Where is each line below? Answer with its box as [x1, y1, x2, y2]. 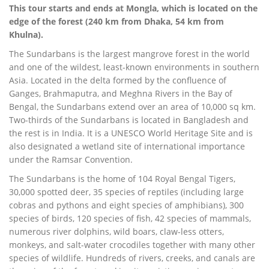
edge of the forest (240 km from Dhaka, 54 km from [9, 16, 224, 28]
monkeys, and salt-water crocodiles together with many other [9, 239, 255, 251]
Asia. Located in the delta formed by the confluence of [9, 74, 226, 86]
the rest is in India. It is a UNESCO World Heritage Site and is [9, 127, 253, 139]
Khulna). [9, 29, 43, 41]
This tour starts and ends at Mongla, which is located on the [9, 2, 258, 14]
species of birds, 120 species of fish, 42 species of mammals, [9, 213, 251, 225]
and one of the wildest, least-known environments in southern [9, 61, 259, 73]
